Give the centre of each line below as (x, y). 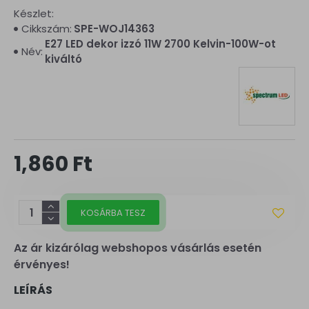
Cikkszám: (47, 29)
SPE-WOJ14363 (114, 29)
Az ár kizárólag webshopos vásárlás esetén (138, 248)
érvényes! (42, 265)
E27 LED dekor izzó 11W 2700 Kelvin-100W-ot (160, 44)
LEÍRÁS (33, 290)
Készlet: (34, 13)
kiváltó (63, 59)
